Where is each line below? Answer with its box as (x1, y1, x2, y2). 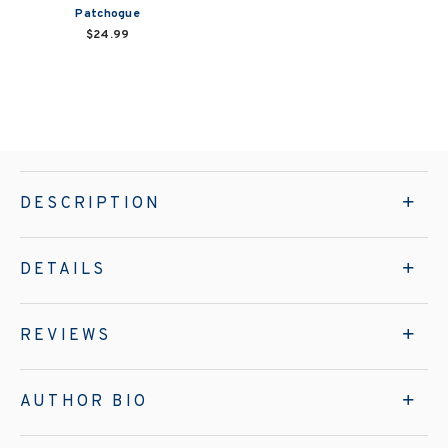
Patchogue (75, 5, 141, 22)
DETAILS (20, 259, 107, 280)
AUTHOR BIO (20, 391, 148, 412)
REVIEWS (20, 325, 112, 346)
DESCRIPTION (20, 193, 162, 214)
